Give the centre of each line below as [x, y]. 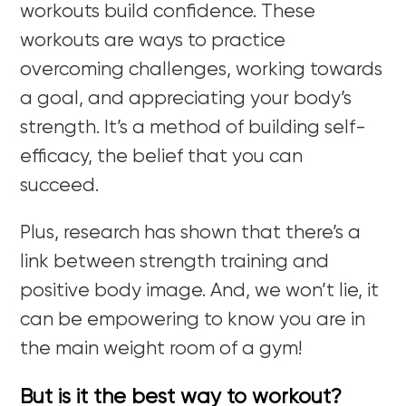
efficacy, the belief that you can [162, 157]
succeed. [60, 186]
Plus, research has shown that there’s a [191, 233]
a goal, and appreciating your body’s [186, 99]
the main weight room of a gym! [161, 349]
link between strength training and [175, 262]
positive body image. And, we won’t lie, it [200, 291]
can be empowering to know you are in [193, 320]
